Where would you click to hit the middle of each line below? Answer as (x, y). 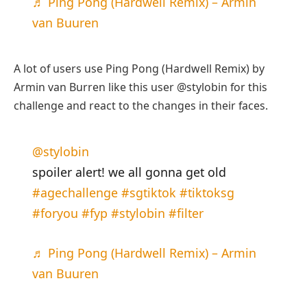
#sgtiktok (148, 193)
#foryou (55, 213)
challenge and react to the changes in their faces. (141, 105)
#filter (186, 213)
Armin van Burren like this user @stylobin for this (140, 87)
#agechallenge (75, 193)
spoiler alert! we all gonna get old (129, 172)
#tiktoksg (207, 193)
